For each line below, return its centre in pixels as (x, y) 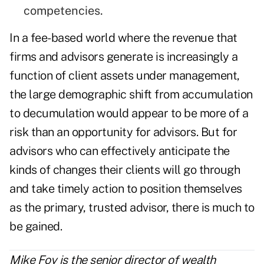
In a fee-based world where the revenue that (123, 38)
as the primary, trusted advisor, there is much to (132, 208)
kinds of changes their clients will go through (125, 170)
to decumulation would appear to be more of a (129, 113)
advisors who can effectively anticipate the (120, 151)
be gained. (36, 227)
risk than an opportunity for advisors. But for (123, 132)
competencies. (63, 11)
